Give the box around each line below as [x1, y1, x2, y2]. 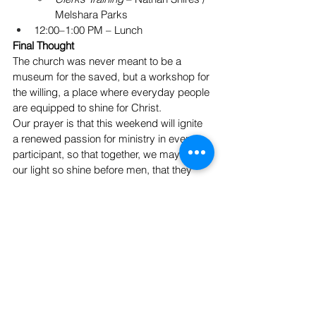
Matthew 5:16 [112, 194, 174, 208]
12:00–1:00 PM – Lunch [34, 23, 142, 37]
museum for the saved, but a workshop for [13, 70, 212, 84]
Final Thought [13, 39, 74, 53]
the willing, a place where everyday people [13, 85, 212, 99]
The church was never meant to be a [13, 54, 184, 68]
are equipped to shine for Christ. [13, 101, 164, 115]
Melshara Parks [55, 8, 128, 22]
